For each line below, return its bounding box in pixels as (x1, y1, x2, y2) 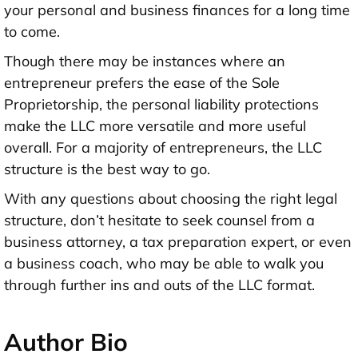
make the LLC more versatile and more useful (4, 116, 306, 135)
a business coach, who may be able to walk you (4, 253, 324, 272)
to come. (4, 22, 60, 41)
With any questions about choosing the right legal (4, 189, 337, 208)
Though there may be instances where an (4, 51, 285, 70)
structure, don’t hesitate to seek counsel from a (4, 210, 315, 229)
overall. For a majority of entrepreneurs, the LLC (4, 137, 322, 157)
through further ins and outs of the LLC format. (4, 275, 315, 294)
